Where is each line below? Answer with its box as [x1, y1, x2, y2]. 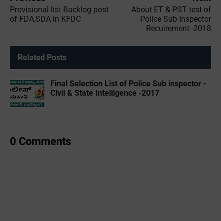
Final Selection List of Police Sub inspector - [50, 78, 206, 88]
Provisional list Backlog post [10, 4, 109, 14]
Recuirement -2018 [146, 23, 211, 33]
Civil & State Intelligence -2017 [50, 88, 159, 98]
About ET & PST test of [131, 4, 211, 14]
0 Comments [10, 134, 71, 147]
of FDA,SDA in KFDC [10, 14, 81, 24]
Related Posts [18, 52, 67, 62]
